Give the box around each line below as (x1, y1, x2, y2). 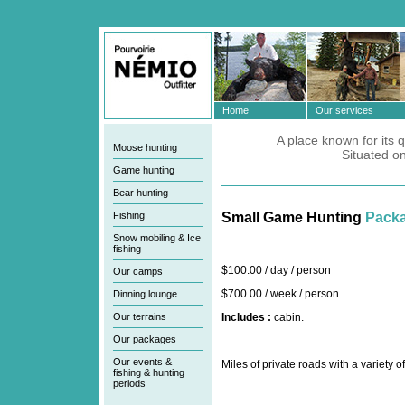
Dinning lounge (113, 288, 177, 299)
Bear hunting (113, 187, 168, 198)
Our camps (113, 266, 163, 277)
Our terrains (113, 311, 166, 322)
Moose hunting (113, 142, 177, 153)
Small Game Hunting (221, 210, 365, 225)
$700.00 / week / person (221, 287, 339, 300)
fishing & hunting (113, 367, 184, 378)
